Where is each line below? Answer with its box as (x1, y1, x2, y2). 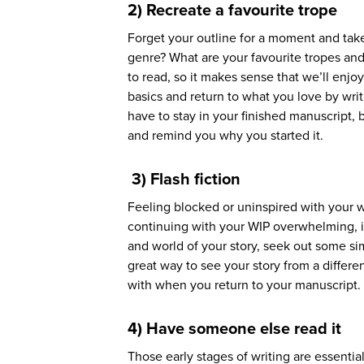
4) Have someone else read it (128, 319, 341, 339)
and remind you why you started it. (128, 128, 327, 144)
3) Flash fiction (128, 170, 245, 189)
